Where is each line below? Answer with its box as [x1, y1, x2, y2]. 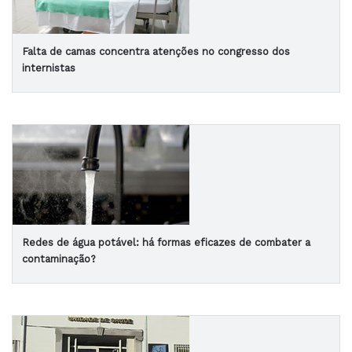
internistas [22, 62, 75, 74]
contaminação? [22, 253, 96, 265]
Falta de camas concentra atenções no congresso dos [22, 46, 290, 57]
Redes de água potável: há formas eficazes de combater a [22, 236, 310, 248]
